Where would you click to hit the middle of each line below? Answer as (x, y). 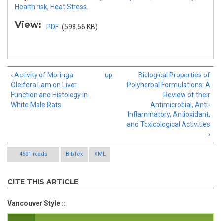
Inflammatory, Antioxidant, (169, 115)
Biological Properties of (174, 75)
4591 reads (33, 154)
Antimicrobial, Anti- (180, 105)
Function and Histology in (49, 95)
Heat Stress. (69, 7)
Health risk (31, 7)
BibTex (74, 154)
